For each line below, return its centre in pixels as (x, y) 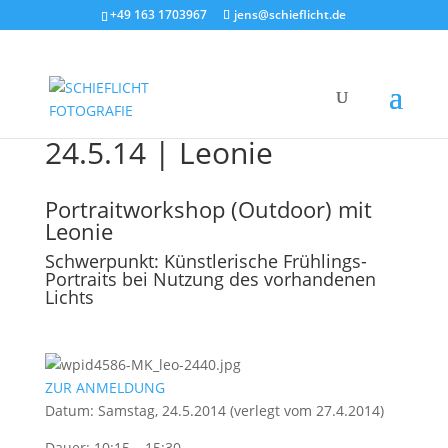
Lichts (69, 297)
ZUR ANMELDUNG (104, 387)
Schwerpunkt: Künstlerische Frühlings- (205, 261)
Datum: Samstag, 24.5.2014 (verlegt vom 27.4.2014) (214, 410)
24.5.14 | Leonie (158, 152)
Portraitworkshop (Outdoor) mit (208, 209)
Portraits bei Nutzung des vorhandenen (210, 279)
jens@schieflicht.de (290, 14)
